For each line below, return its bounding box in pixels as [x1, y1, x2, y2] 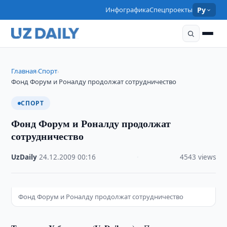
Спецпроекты [149, 5, 193, 14]
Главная [11, 66, 37, 75]
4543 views [179, 153, 216, 162]
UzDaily [11, 153, 37, 162]
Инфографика [105, 5, 150, 14]
